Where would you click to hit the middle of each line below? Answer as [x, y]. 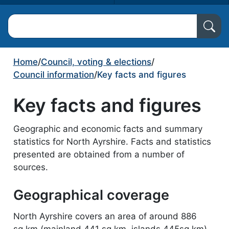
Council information [53, 75]
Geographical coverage [91, 195]
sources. [30, 167]
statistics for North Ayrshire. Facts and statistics [112, 142]
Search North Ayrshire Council [66, 20]
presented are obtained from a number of [99, 155]
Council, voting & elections [96, 62]
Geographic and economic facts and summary [108, 129]
